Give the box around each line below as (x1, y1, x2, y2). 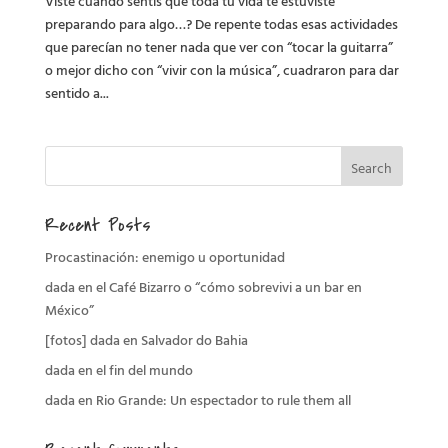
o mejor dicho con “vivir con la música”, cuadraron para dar (44, 59, 399, 81)
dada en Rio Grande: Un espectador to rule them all (44, 389, 351, 411)
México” (44, 299, 94, 321)
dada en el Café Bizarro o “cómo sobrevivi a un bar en (44, 276, 362, 298)
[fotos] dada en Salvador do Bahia (44, 329, 248, 351)
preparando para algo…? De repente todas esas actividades (44, 13, 398, 35)
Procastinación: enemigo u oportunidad (44, 246, 285, 268)
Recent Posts (44, 212, 151, 240)
